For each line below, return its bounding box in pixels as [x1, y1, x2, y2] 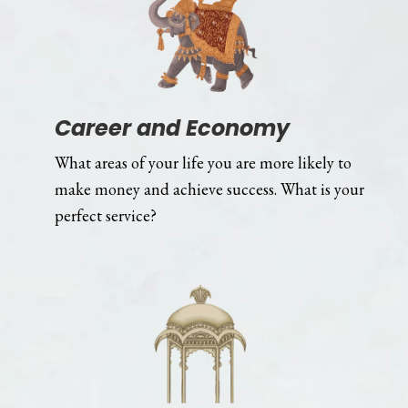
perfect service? [54, 204, 157, 226]
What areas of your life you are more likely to [54, 151, 352, 173]
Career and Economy [54, 112, 290, 143]
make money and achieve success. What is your [54, 178, 364, 199]
